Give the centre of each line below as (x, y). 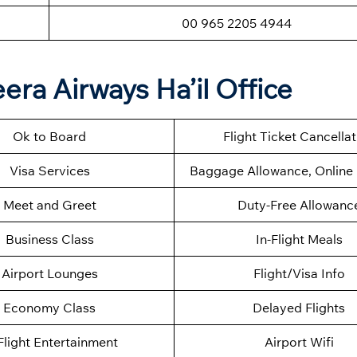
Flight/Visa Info (299, 274)
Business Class (49, 239)
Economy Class (49, 308)
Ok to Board (49, 137)
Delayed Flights (299, 308)
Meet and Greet (49, 205)
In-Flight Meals (299, 239)
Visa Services (49, 171)
